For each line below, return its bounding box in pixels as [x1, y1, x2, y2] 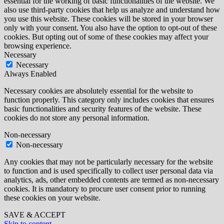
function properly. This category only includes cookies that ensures [4, 95, 214, 104]
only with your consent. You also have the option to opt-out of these [4, 23, 217, 32]
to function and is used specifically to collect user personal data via [4, 166, 213, 175]
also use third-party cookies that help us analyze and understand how [4, 5, 220, 14]
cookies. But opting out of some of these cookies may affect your [4, 32, 208, 41]
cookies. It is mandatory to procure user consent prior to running [4, 184, 205, 193]
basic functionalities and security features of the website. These [4, 104, 201, 113]
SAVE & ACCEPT [4, 210, 65, 219]
